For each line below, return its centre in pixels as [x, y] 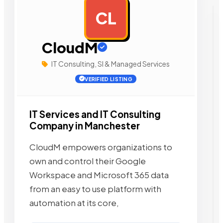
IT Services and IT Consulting [95, 114]
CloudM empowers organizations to [101, 147]
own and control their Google [88, 161]
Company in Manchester [85, 125]
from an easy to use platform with [95, 189]
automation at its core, [74, 203]
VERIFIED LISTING [109, 79]
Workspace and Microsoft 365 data [99, 175]
